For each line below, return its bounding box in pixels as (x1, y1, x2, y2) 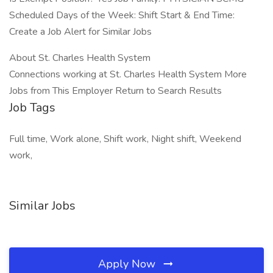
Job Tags (9, 99, 55, 116)
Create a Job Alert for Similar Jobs (9, 25, 152, 38)
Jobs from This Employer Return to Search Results (9, 84, 222, 97)
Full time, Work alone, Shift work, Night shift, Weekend (9, 132, 241, 146)
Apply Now (98, 257, 158, 271)
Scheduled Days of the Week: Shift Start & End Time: (9, 9, 235, 22)
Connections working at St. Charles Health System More (9, 68, 247, 81)
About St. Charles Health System (9, 51, 151, 65)
